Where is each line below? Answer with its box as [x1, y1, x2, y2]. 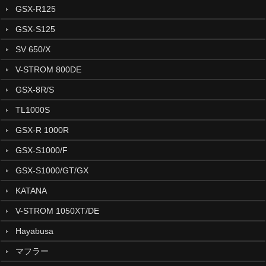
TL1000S [15, 104, 50, 115]
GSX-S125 [15, 24, 55, 34]
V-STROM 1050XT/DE [15, 205, 99, 216]
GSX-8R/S [15, 84, 54, 94]
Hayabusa [15, 226, 53, 236]
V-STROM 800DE [15, 64, 81, 74]
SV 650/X [15, 44, 50, 54]
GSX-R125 [15, 4, 56, 14]
